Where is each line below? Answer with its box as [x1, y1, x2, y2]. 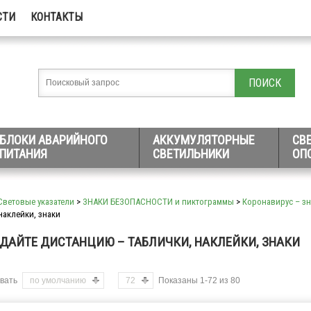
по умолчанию [30, 276, 86, 285]
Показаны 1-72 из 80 [158, 276, 240, 285]
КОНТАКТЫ [31, 10, 83, 24]
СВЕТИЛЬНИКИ [153, 146, 229, 161]
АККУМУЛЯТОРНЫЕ [153, 133, 255, 147]
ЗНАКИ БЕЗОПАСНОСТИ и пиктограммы [83, 196, 234, 207]
